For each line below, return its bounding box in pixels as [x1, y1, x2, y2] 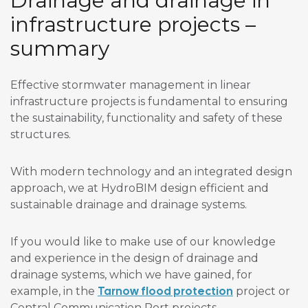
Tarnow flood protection [98, 284, 233, 299]
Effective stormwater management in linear [10, 78, 251, 92]
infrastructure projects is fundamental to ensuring [10, 95, 288, 109]
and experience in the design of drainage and [10, 252, 258, 265]
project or [233, 285, 290, 298]
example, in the [10, 285, 98, 298]
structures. [10, 128, 71, 142]
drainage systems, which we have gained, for [10, 268, 252, 282]
